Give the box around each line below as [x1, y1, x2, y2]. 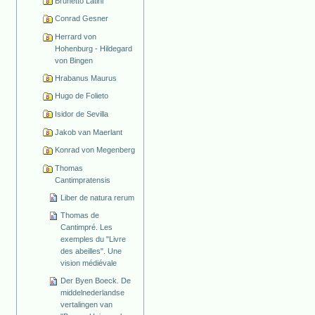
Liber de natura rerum [60, 193, 135, 202]
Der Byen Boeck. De [60, 276, 131, 285]
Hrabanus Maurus [54, 73, 117, 82]
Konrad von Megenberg [54, 146, 135, 155]
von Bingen [54, 56, 93, 65]
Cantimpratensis [54, 175, 110, 184]
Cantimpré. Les [60, 223, 113, 232]
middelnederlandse [60, 288, 125, 297]
